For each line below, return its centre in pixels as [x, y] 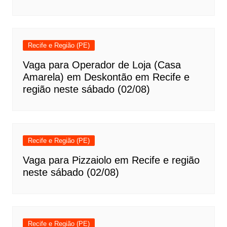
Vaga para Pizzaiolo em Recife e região [111, 160]
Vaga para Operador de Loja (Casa [102, 65]
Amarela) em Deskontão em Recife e [106, 77]
